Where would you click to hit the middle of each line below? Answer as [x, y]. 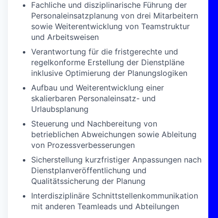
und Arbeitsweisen [65, 37]
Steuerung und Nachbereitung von [94, 124]
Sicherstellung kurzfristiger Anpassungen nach [116, 160]
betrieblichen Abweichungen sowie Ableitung [114, 134]
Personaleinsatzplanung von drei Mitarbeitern [115, 16]
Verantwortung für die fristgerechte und [105, 52]
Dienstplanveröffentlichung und [89, 170]
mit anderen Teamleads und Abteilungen [105, 206]
